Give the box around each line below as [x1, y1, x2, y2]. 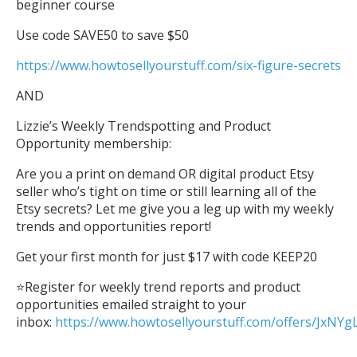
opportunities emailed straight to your [16, 296, 246, 313]
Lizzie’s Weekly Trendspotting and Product [16, 117, 271, 135]
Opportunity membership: [16, 135, 171, 152]
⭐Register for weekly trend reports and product [16, 278, 300, 296]
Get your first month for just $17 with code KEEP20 [16, 248, 317, 265]
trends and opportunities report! [16, 218, 211, 235]
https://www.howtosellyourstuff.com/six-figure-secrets [16, 57, 341, 74]
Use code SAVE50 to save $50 [16, 26, 189, 44]
